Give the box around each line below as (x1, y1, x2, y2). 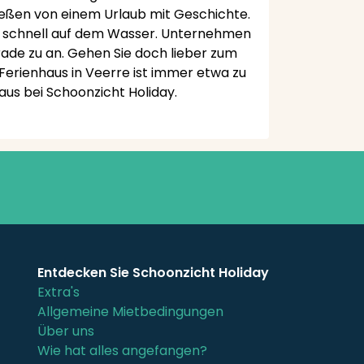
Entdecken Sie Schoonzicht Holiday (37, 263, 270, 282)
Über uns (37, 322, 95, 340)
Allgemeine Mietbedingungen (37, 302, 224, 321)
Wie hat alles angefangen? (37, 341, 208, 360)
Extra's (37, 283, 80, 301)
